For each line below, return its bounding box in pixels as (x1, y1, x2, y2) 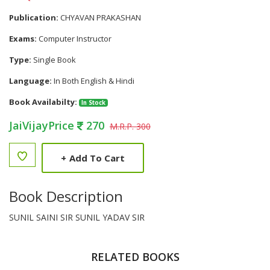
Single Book (31, 54, 76, 65)
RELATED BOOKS (90, 250, 180, 264)
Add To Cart (69, 151, 125, 164)
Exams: (9, 33, 37, 44)
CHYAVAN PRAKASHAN (58, 12, 141, 23)
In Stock (81, 99, 105, 107)
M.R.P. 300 (109, 121, 151, 132)
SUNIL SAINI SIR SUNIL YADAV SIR (9, 212, 145, 223)
